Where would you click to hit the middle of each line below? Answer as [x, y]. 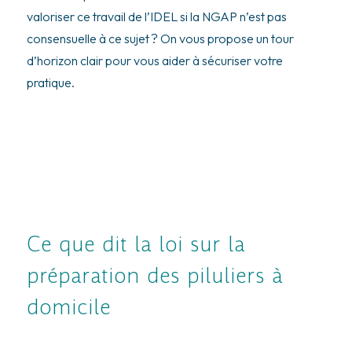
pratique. [50, 83]
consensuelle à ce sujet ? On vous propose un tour [160, 39]
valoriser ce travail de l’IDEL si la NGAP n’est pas [156, 17]
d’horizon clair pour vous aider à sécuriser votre [154, 61]
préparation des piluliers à [154, 275]
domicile [68, 306]
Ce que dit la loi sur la [136, 244]
